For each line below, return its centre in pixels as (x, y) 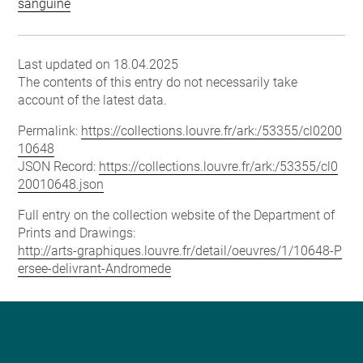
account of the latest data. (93, 100)
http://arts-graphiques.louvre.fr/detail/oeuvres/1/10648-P (180, 250)
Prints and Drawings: (77, 233)
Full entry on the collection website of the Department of (177, 215)
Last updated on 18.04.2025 (98, 64)
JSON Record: (59, 166)
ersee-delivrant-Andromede (95, 268)
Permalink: (50, 130)
